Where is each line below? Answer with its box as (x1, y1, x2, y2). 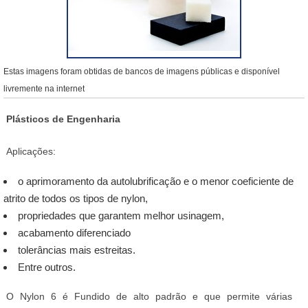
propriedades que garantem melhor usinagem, (18, 210, 224, 222)
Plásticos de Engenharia (6, 113, 120, 125)
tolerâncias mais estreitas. (18, 244, 135, 256)
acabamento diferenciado (18, 227, 131, 239)
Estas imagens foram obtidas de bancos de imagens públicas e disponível (3, 67, 280, 77)
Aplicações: (6, 146, 56, 157)
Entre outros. (18, 261, 76, 274)
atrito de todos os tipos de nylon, (3, 192, 148, 205)
